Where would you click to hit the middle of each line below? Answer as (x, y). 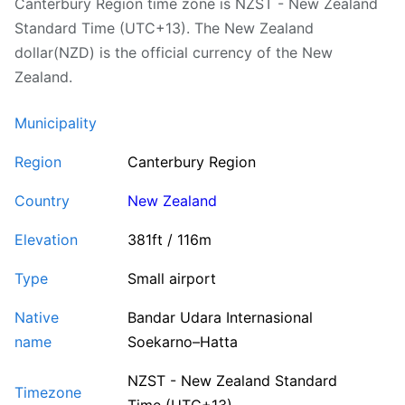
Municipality (56, 123)
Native (37, 318)
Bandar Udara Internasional (220, 318)
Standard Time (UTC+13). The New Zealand (164, 28)
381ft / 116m (170, 240)
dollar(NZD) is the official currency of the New (174, 53)
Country (42, 201)
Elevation (46, 240)
